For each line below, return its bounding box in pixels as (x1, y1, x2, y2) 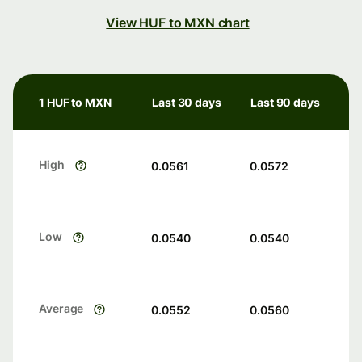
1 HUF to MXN (39, 95, 112, 110)
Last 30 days (152, 95, 221, 110)
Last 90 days (250, 95, 320, 110)
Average (39, 301, 84, 316)
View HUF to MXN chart (106, 15, 250, 32)
